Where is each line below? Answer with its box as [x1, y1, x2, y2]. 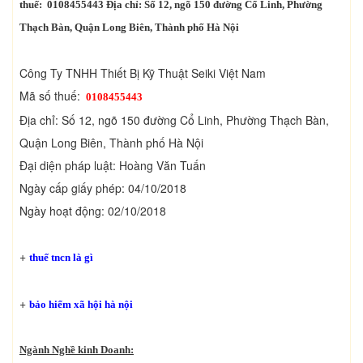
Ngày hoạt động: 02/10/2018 [19, 202, 166, 219]
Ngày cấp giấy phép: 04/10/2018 [19, 179, 186, 196]
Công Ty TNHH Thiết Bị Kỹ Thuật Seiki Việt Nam [19, 64, 266, 81]
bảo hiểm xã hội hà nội [29, 297, 133, 310]
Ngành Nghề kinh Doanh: [19, 343, 134, 356]
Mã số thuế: [19, 87, 83, 104]
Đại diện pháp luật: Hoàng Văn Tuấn [19, 156, 206, 173]
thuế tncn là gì [29, 250, 93, 263]
